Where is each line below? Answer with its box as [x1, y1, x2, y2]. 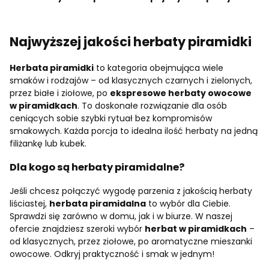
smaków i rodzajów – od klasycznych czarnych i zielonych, [10, 74, 252, 86]
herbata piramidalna [49, 197, 146, 210]
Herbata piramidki [10, 61, 94, 74]
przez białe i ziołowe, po [10, 86, 110, 99]
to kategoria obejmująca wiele [94, 61, 223, 74]
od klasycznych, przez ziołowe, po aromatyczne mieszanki [10, 235, 252, 247]
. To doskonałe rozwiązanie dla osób [77, 99, 227, 112]
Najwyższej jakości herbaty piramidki [10, 33, 252, 51]
